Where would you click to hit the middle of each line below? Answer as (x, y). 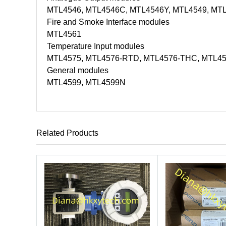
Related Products (67, 133)
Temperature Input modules (96, 46)
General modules (78, 70)
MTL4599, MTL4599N (86, 82)
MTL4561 (64, 34)
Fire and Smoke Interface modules (108, 22)
